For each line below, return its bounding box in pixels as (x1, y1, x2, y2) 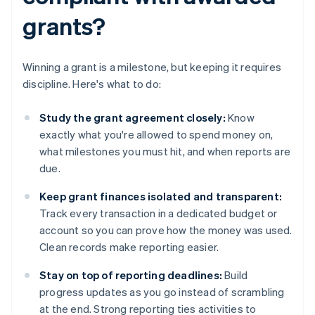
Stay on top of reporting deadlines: (39, 268, 222, 283)
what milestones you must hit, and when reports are (39, 144, 291, 159)
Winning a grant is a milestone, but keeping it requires (22, 60, 282, 75)
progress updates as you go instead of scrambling (39, 285, 285, 300)
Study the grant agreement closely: (39, 110, 226, 125)
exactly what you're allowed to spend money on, (39, 127, 274, 142)
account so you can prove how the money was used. (39, 223, 292, 238)
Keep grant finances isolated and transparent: (39, 189, 282, 204)
